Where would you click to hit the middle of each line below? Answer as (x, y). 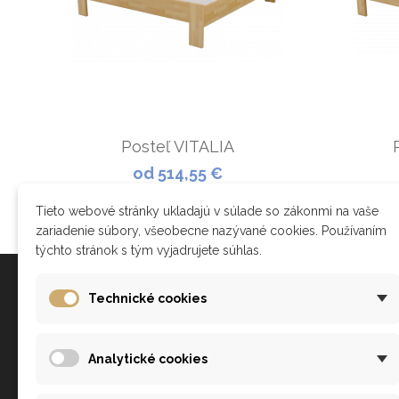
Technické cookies (147, 299)
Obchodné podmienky (110, 359)
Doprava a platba (96, 385)
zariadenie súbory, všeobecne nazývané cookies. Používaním (211, 230)
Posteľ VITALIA (178, 147)
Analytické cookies (148, 358)
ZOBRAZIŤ (178, 203)
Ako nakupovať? (96, 334)
